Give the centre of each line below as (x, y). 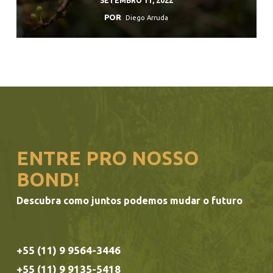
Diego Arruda (147, 18)
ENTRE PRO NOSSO (107, 158)
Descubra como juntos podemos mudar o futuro (129, 201)
